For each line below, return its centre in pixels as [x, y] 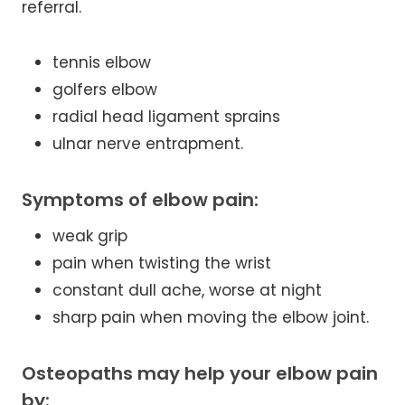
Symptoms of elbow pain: [140, 200]
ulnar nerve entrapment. [148, 144]
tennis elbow [102, 63]
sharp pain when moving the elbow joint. [211, 318]
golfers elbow [105, 90]
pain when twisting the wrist [162, 264]
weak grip [90, 236]
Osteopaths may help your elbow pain [200, 374]
